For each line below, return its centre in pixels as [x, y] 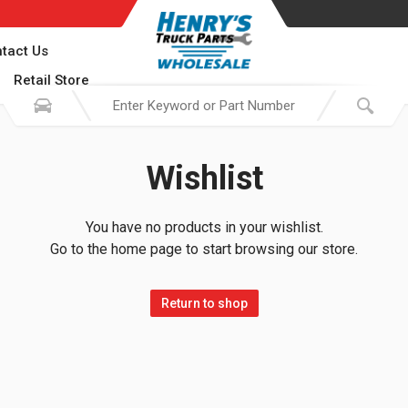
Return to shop [204, 303]
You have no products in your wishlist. [204, 227]
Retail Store [51, 80]
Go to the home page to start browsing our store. [204, 249]
